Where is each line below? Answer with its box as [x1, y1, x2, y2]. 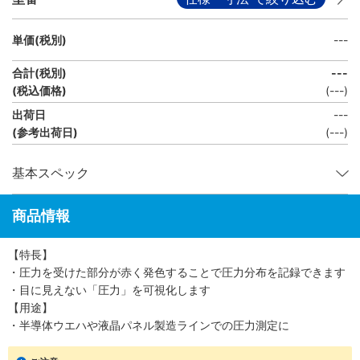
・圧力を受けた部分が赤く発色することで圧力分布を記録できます [8, 265, 346, 279]
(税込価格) [12, 83, 67, 97]
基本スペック [12, 165, 89, 181]
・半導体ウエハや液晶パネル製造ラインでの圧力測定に [8, 318, 289, 332]
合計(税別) [12, 65, 67, 80]
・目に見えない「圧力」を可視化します [8, 283, 211, 297]
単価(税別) [12, 32, 67, 47]
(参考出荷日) [12, 125, 78, 139]
